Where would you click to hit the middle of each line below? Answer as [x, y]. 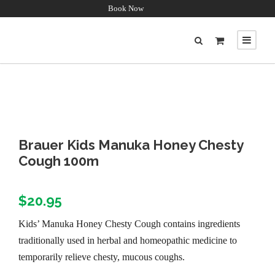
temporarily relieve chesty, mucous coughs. [102, 257]
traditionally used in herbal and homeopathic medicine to [128, 240]
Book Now [126, 8]
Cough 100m [59, 161]
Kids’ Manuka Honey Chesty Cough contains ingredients [129, 224]
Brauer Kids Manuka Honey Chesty [131, 145]
